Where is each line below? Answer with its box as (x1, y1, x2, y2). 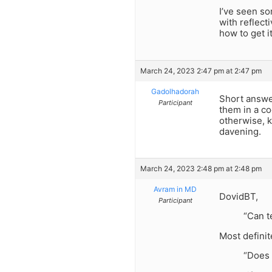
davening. (219, 125, 261, 137)
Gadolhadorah (151, 86, 199, 96)
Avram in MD (154, 184, 197, 194)
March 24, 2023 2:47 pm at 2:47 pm (140, 66, 262, 75)
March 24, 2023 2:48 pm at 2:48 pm (140, 163, 262, 173)
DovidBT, (219, 190, 258, 202)
